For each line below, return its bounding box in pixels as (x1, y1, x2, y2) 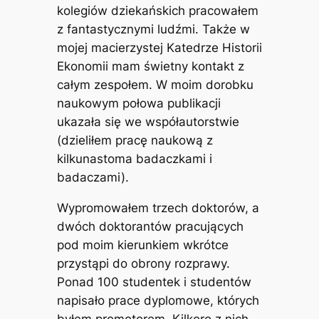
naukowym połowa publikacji (56, 96, 221, 110)
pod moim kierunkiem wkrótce (56, 237, 229, 252)
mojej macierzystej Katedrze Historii (56, 41, 262, 55)
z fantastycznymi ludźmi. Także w (56, 22, 250, 36)
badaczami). (56, 170, 129, 184)
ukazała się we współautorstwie (56, 115, 239, 129)
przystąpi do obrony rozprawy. (56, 256, 230, 271)
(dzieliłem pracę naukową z (56, 133, 213, 147)
